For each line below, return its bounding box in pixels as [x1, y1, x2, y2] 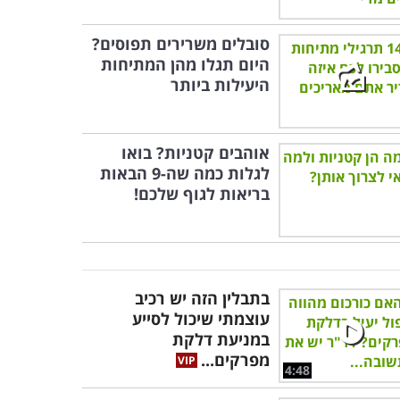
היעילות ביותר [171, 74, 270, 96]
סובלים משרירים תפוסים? [92, 33, 270, 54]
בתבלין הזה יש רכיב [135, 287, 270, 309]
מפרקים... [201, 349, 270, 371]
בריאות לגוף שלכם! [134, 183, 270, 204]
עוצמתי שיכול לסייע [132, 308, 270, 329]
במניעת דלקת [172, 329, 270, 350]
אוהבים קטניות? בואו [121, 142, 270, 163]
